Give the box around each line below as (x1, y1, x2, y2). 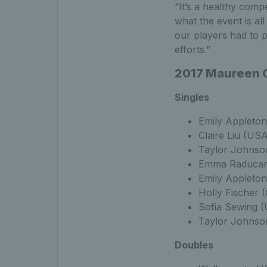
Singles (174, 91, 209, 103)
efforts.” (174, 43, 210, 55)
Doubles (174, 238, 213, 251)
